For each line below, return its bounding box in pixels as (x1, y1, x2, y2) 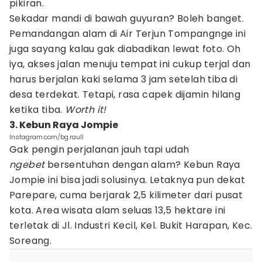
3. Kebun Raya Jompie (9, 118, 118, 132)
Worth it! (65, 103, 106, 116)
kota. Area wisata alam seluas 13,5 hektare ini (9, 204, 226, 217)
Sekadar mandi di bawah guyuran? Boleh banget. (9, 12, 244, 25)
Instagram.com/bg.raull (9, 132, 84, 142)
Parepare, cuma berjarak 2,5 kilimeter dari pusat (9, 188, 243, 202)
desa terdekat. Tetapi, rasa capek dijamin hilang (9, 88, 241, 101)
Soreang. (9, 234, 52, 247)
